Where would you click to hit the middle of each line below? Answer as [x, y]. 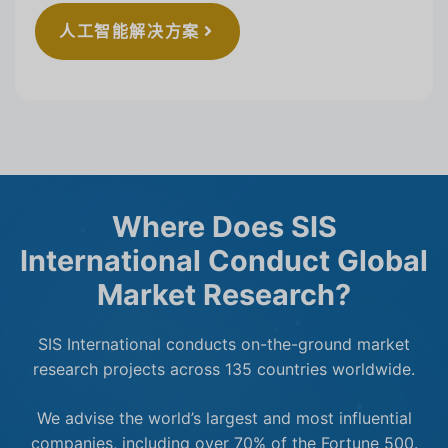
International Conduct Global [224, 260]
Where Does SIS [224, 226]
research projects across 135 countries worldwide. [224, 368]
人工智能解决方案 [129, 30]
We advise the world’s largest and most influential [224, 417]
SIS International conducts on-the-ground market [224, 343]
